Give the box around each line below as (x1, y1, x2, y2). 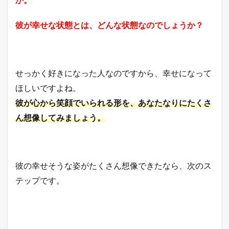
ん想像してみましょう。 (15, 112, 105, 122)
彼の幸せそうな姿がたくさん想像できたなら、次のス (15, 160, 212, 170)
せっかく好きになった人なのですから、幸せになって (15, 67, 212, 78)
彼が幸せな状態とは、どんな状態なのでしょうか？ (15, 19, 203, 30)
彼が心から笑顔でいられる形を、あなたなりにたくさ (15, 97, 212, 107)
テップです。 (15, 175, 64, 185)
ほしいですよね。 (15, 82, 81, 93)
